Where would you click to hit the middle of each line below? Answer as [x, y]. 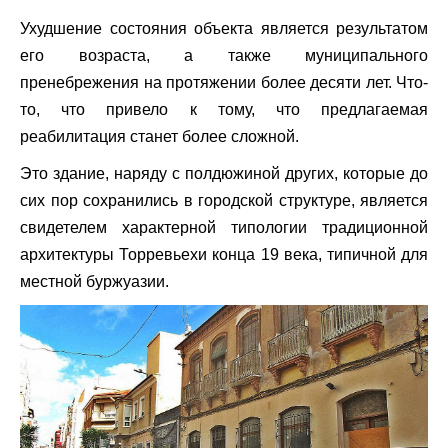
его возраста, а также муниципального [224, 55]
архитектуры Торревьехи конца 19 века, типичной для [224, 254]
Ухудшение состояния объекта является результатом [224, 28]
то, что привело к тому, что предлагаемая [224, 109]
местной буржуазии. [94, 281]
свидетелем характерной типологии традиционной [224, 227]
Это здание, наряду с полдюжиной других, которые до [224, 173]
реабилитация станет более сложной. [159, 136]
